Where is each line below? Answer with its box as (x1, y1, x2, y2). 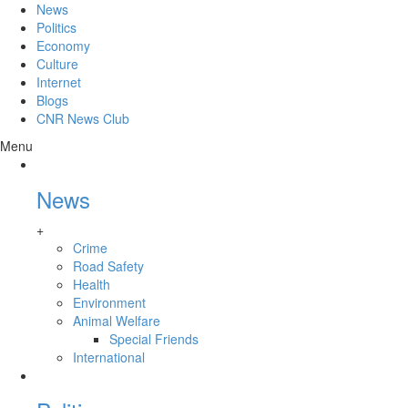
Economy (36, 36, 90, 55)
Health (73, 275, 110, 293)
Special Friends (109, 330, 199, 348)
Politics (36, 18, 76, 36)
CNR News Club (36, 109, 129, 127)
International (73, 348, 145, 366)
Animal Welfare (73, 311, 160, 330)
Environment (73, 293, 146, 311)
